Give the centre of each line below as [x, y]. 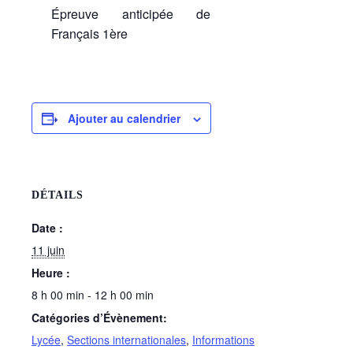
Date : [47, 228]
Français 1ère [90, 33]
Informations [223, 340]
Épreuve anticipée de [131, 14]
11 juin [48, 250]
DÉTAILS [58, 195]
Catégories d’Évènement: [99, 318]
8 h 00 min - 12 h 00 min [93, 295]
